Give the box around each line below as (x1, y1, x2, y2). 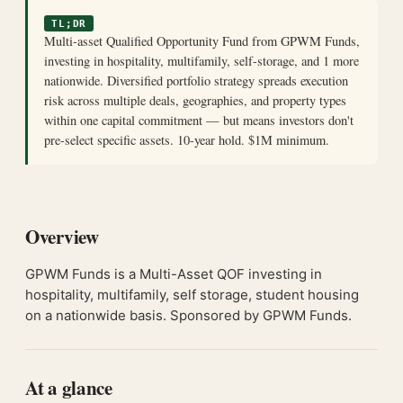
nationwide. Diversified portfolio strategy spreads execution (44, 72, 348, 89)
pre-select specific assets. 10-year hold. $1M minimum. (44, 131, 329, 148)
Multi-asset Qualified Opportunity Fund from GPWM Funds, (44, 32, 360, 49)
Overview (25, 223, 99, 250)
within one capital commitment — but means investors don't (44, 112, 354, 129)
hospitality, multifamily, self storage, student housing (25, 286, 359, 303)
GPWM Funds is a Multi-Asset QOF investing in (25, 265, 322, 282)
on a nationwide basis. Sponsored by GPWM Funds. (25, 307, 352, 324)
